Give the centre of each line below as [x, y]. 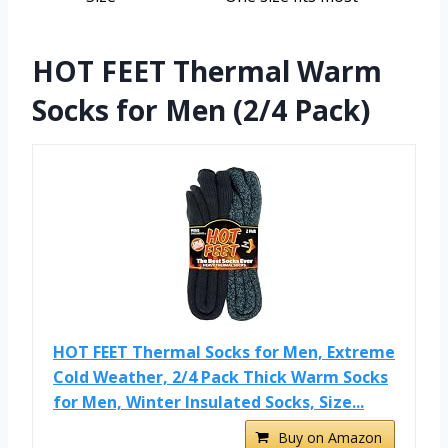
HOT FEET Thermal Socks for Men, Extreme [224, 352]
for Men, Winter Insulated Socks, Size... [208, 402]
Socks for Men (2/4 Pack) [201, 110]
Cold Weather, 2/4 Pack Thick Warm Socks [220, 377]
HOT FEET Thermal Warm [207, 71]
